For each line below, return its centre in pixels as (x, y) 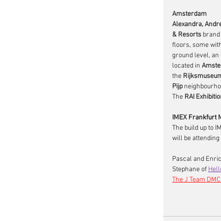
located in (187, 66)
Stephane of (190, 169)
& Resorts (187, 35)
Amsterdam (189, 14)
